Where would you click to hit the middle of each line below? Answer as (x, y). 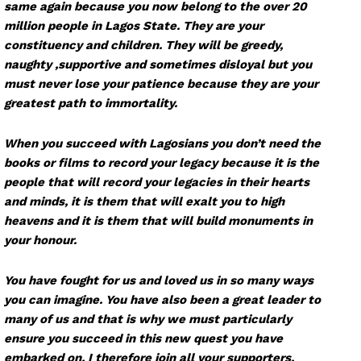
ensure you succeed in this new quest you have (143, 338)
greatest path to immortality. (91, 103)
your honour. (40, 240)
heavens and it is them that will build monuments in (158, 220)
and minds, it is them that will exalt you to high (144, 201)
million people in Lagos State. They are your (134, 25)
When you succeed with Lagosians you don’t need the (162, 143)
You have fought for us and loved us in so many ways (159, 280)
